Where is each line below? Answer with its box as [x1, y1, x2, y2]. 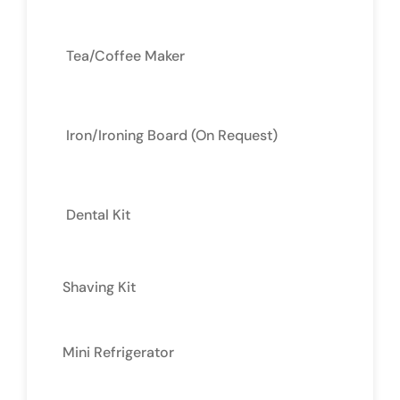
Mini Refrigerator [62, 342, 174, 362]
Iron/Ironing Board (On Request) [66, 125, 278, 145]
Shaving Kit [62, 277, 136, 296]
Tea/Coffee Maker [66, 46, 185, 65]
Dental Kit [66, 204, 130, 224]
